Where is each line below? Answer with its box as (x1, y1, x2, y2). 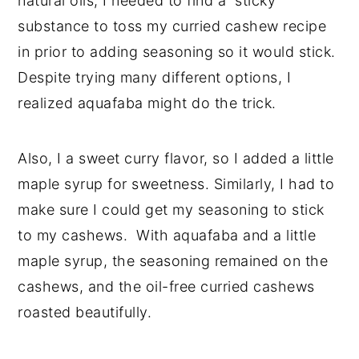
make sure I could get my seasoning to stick (18, 201, 325, 219)
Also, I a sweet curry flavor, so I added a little (18, 150, 334, 167)
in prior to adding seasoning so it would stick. (18, 43, 336, 61)
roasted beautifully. (18, 304, 152, 321)
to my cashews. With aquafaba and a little (18, 227, 317, 244)
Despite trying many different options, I (18, 69, 292, 87)
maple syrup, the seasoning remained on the (18, 252, 329, 270)
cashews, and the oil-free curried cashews (18, 278, 315, 296)
